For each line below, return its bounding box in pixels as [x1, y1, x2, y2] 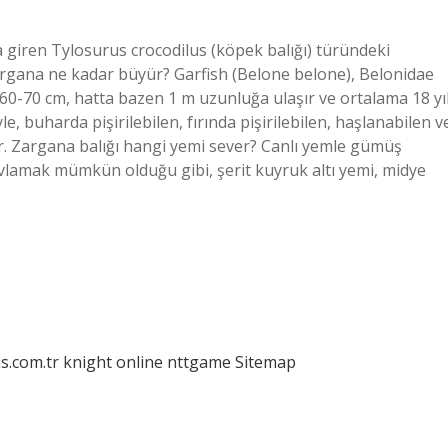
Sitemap [235, 351, 296, 373]
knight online [63, 351, 163, 373]
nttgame [167, 351, 231, 373]
